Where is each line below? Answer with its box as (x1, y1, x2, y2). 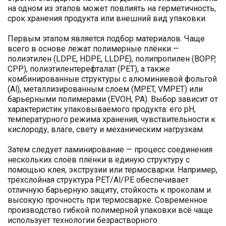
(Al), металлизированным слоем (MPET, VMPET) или (8, 84, 203, 94)
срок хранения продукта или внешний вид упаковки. (8, 14, 207, 24)
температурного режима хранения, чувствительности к (8, 115, 215, 125)
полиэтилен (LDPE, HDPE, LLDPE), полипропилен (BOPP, (8, 54, 216, 64)
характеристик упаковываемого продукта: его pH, (8, 104, 196, 115)
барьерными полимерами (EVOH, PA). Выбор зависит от (8, 94, 218, 104)
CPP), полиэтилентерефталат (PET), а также (8, 64, 170, 74)
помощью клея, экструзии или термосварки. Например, (8, 165, 217, 175)
